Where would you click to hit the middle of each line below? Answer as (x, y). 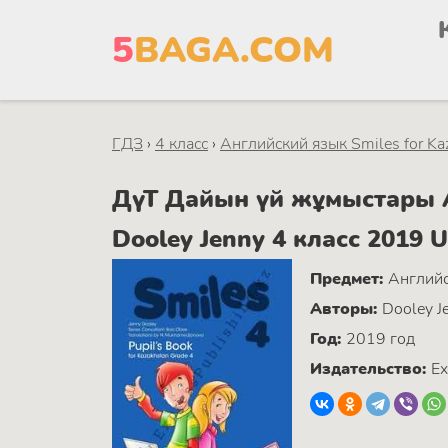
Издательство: (370, 368)
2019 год (380, 338)
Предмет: (349, 278)
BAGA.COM (234, 50)
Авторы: (346, 308)
